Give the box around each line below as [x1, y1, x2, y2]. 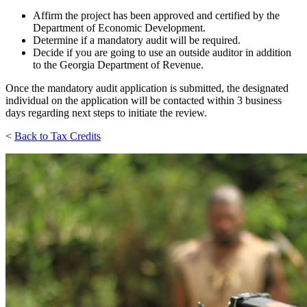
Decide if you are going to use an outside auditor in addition [33, 47, 291, 59]
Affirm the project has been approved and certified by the [33, 10, 280, 22]
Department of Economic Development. [33, 22, 206, 34]
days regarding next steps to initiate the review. [5, 107, 207, 119]
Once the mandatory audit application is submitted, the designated [5, 82, 288, 95]
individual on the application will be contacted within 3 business [5, 95, 282, 107]
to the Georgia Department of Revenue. [33, 59, 204, 71]
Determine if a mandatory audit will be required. [33, 34, 241, 47]
